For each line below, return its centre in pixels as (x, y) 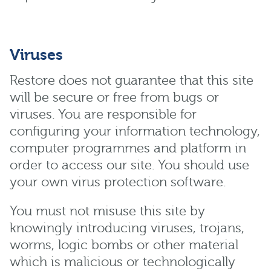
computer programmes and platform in (128, 148)
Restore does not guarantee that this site (132, 80)
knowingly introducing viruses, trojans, (127, 228)
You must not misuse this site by (107, 211)
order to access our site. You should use (129, 165)
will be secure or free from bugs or (114, 97)
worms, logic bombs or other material (124, 245)
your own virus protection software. (118, 182)
